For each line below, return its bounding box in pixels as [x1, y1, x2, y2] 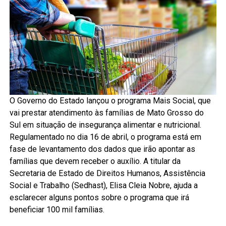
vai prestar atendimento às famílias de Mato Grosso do [9, 108, 204, 118]
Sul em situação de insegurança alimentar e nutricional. [9, 120, 201, 130]
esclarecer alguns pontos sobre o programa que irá [9, 193, 189, 203]
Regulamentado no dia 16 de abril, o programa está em [9, 132, 201, 142]
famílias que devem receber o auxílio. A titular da [9, 156, 181, 166]
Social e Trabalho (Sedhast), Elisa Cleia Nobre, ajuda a [9, 181, 198, 191]
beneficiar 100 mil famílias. [9, 205, 106, 215]
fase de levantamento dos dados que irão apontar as [9, 144, 195, 154]
